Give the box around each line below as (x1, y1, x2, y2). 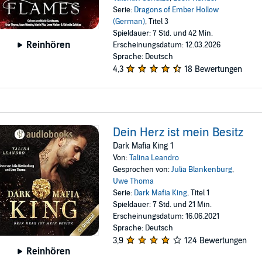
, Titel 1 (187, 188, 210, 198)
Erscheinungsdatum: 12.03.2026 (113, 40, 221, 50)
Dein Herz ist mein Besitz (113, 125, 244, 140)
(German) (113, 16, 146, 26)
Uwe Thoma (113, 176, 154, 186)
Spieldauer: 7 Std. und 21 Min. (113, 199, 212, 209)
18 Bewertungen (184, 64, 243, 74)
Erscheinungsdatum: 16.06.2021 (113, 211, 220, 221)
